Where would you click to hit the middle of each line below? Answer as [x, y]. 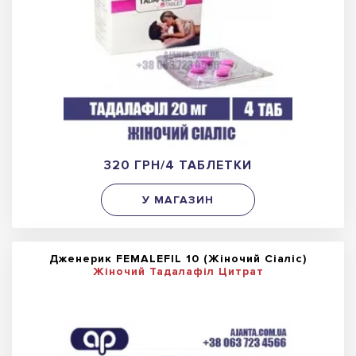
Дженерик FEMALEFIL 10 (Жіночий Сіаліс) [178, 259]
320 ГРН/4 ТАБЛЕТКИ [178, 166]
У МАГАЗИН [178, 199]
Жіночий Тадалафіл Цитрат [178, 272]
